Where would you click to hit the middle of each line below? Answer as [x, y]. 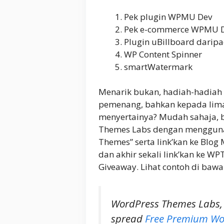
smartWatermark [158, 66]
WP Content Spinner [163, 54]
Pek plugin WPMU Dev [168, 16]
